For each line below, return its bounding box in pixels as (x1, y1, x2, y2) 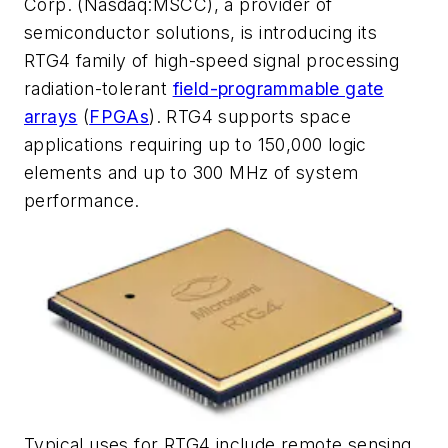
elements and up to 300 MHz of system (24, 162, 359, 184)
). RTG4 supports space (149, 106, 352, 128)
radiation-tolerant (24, 78, 173, 100)
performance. (24, 190, 140, 212)
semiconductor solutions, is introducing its (24, 22, 378, 44)
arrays (24, 106, 78, 128)
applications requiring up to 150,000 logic (24, 134, 367, 156)
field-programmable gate (172, 78, 384, 100)
